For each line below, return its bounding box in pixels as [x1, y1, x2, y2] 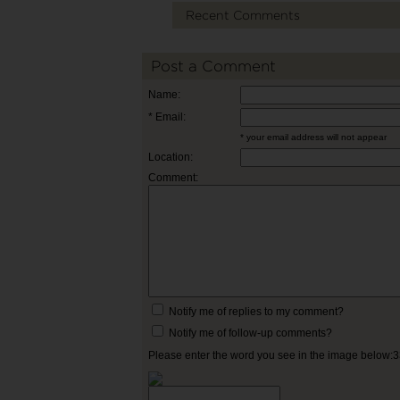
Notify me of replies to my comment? [166, 305, 344, 318]
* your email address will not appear [240, 132, 387, 142]
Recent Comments [185, 8, 300, 21]
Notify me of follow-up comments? [166, 327, 332, 339]
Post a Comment [151, 58, 276, 74]
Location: [148, 151, 193, 163]
